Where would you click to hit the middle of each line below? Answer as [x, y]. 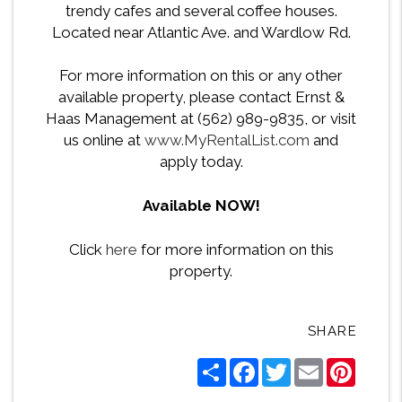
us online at [104, 140]
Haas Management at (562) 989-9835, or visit [201, 119]
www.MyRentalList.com [227, 140]
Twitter [314, 365]
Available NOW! [201, 206]
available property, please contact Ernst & [201, 97]
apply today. [201, 162]
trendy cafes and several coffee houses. [201, 11]
